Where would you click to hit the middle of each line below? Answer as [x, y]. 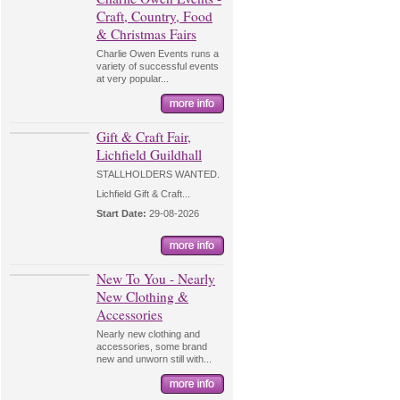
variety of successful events [158, 66]
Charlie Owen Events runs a [158, 54]
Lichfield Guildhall [149, 154]
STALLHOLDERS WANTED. [158, 174]
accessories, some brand [152, 346]
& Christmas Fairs [146, 34]
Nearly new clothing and [148, 334]
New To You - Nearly [156, 279]
